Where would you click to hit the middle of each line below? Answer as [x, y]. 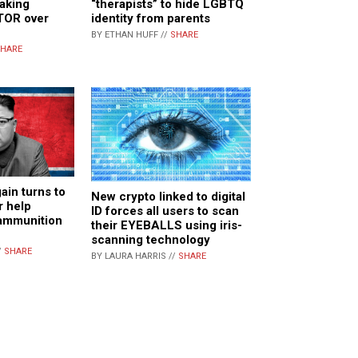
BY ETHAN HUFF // [131, 35]
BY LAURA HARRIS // [135, 256]
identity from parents [151, 19]
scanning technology [151, 239]
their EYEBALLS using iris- [167, 225]
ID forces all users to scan [165, 211]
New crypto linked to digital [168, 196]
